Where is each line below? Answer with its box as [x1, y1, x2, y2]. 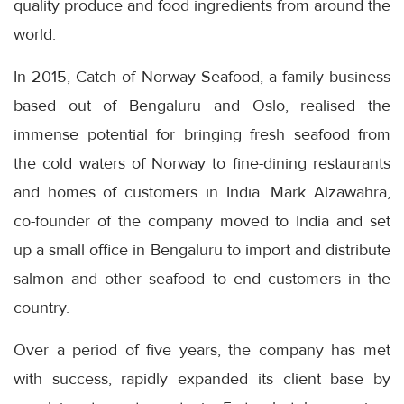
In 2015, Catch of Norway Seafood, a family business [14, 66, 390, 87]
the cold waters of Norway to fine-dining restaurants [14, 152, 390, 173]
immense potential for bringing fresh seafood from [14, 124, 390, 144]
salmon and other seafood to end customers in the [14, 268, 390, 289]
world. [14, 23, 56, 44]
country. [14, 297, 69, 317]
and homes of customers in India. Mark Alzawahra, [14, 181, 390, 202]
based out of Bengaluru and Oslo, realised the [14, 95, 390, 115]
